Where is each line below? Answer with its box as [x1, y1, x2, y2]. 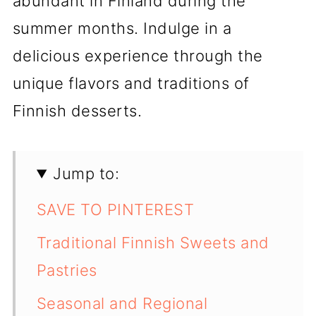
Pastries [36, 261, 97, 279]
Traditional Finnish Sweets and [36, 233, 269, 252]
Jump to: [53, 164, 120, 183]
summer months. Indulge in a [12, 19, 232, 37]
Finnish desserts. [12, 102, 142, 120]
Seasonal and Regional [36, 294, 208, 312]
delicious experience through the [12, 47, 263, 65]
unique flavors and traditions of [12, 74, 250, 92]
